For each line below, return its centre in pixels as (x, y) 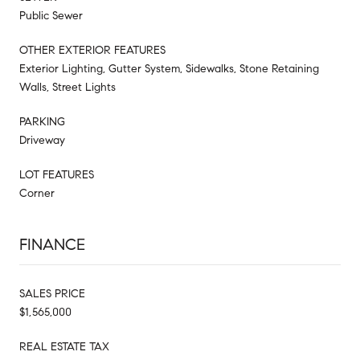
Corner (37, 193)
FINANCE (52, 244)
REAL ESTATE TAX (64, 346)
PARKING (42, 121)
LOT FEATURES (57, 174)
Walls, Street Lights (67, 87)
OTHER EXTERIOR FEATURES (92, 50)
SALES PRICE (52, 293)
